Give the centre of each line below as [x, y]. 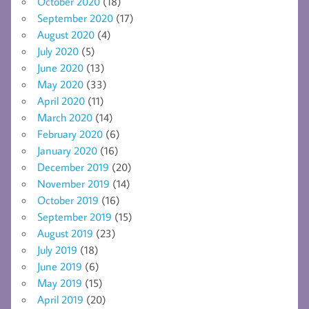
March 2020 [65, 117]
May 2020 [60, 84]
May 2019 [60, 282]
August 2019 [65, 233]
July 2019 [57, 249]
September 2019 [74, 216]
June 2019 [60, 266]
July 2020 [58, 51]
